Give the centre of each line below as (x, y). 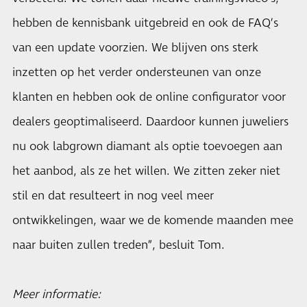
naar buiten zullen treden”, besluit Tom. (119, 245)
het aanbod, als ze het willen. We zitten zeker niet (146, 171)
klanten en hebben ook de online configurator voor (149, 97)
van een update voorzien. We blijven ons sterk (135, 48)
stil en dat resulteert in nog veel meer (113, 196)
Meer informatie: (57, 295)
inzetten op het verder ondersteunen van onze (137, 73)
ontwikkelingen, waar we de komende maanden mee (153, 221)
